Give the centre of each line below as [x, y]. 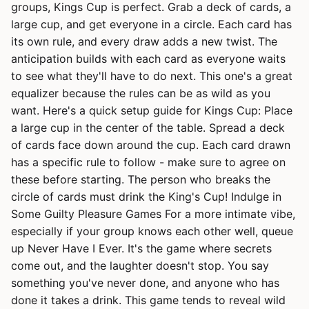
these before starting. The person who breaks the [141, 179]
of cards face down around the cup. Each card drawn [151, 145]
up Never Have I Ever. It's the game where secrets [141, 248]
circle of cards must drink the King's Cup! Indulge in [146, 197]
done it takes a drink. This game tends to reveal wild [148, 300]
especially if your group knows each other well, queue [152, 231]
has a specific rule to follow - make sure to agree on [148, 162]
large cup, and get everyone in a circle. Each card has [151, 24]
